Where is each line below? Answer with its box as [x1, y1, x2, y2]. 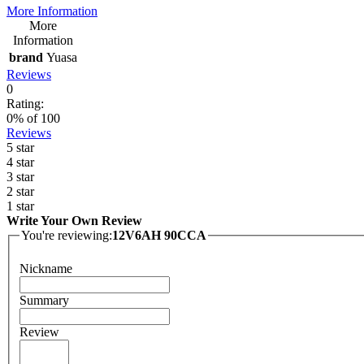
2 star [6, 184, 34, 198]
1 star [6, 198, 34, 213]
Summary [19, 293, 69, 308]
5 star [6, 140, 34, 154]
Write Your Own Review [6, 213, 142, 227]
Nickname [19, 262, 72, 276]
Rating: [6, 96, 44, 110]
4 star [6, 154, 34, 169]
